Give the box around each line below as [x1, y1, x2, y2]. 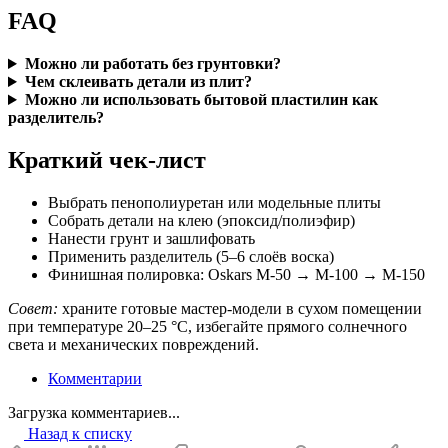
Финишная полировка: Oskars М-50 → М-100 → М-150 [48, 265, 425, 283]
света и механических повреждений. [8, 335, 259, 353]
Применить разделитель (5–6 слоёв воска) [48, 247, 334, 265]
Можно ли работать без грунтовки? [24, 55, 281, 73]
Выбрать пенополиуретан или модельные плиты [48, 193, 381, 211]
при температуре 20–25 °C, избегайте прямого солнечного [8, 317, 407, 335]
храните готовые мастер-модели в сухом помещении [58, 299, 422, 317]
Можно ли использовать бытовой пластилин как [24, 91, 378, 109]
